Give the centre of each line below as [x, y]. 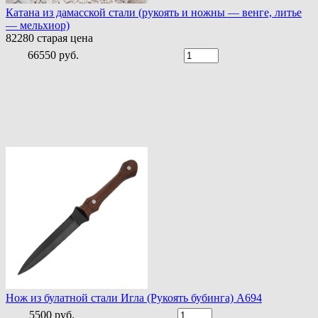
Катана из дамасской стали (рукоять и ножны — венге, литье [154, 13]
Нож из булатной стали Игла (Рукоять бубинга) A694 [134, 297]
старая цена [64, 38]
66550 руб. [53, 55]
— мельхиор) [38, 26]
